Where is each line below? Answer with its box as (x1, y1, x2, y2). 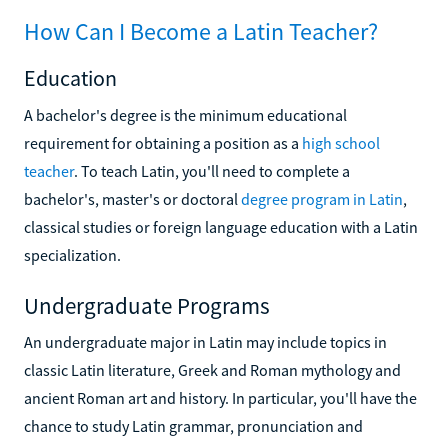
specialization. (24, 244, 121, 265)
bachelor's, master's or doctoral (24, 188, 241, 209)
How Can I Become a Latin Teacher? (24, 15, 378, 47)
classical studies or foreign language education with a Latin (24, 216, 418, 237)
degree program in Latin (241, 188, 403, 209)
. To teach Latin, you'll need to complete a (74, 160, 350, 181)
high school (302, 132, 380, 153)
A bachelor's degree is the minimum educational (24, 104, 347, 125)
